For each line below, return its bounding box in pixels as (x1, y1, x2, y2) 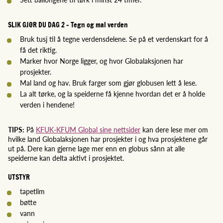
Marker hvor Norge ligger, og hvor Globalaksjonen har (20, 55, 183, 66)
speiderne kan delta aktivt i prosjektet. (8, 152, 124, 163)
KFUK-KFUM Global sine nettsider (36, 124, 140, 134)
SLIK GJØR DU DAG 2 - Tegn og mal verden (8, 19, 128, 30)
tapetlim (20, 186, 45, 196)
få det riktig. (20, 44, 57, 55)
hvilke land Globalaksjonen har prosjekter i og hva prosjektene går (8, 133, 208, 144)
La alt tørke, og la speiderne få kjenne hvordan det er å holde (20, 88, 205, 99)
